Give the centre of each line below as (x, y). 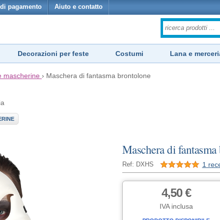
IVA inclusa (176, 206)
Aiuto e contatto (79, 7)
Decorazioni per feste (53, 54)
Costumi (129, 54)
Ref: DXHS (138, 165)
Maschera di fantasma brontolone (98, 76)
